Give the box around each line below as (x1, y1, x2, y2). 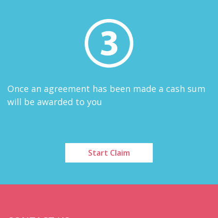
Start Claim (88, 147, 130, 158)
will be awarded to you (7, 95, 102, 108)
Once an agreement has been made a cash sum (7, 82, 205, 94)
